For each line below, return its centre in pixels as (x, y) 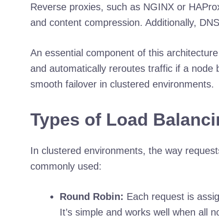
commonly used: (66, 166)
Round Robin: (92, 196)
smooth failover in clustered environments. (122, 84)
